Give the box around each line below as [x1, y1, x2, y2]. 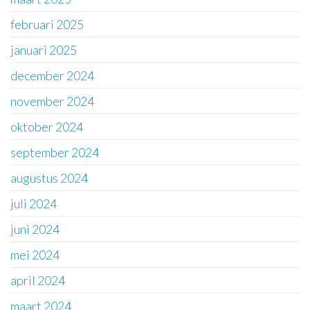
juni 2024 [10, 221, 60, 237]
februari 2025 [10, 17, 84, 32]
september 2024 [10, 145, 99, 160]
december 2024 [10, 68, 94, 83]
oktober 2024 [10, 119, 83, 134]
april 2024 [10, 273, 65, 288]
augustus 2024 [10, 170, 88, 185]
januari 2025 [10, 42, 77, 57]
